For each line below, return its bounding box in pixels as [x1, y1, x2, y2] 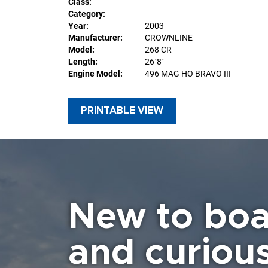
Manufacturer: [68, 32, 123, 42]
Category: [68, 8, 105, 19]
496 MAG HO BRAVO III [145, 68, 231, 78]
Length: [68, 56, 98, 66]
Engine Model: [68, 68, 123, 78]
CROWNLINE [145, 32, 193, 42]
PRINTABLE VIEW [81, 105, 163, 115]
